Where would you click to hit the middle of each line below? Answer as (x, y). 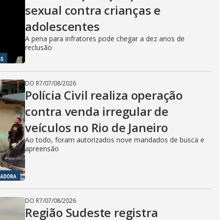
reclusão (39, 47)
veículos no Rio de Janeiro (96, 127)
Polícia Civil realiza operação (104, 95)
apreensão (42, 149)
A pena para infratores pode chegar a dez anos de (105, 39)
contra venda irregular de (97, 111)
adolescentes (62, 26)
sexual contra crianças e (93, 10)
